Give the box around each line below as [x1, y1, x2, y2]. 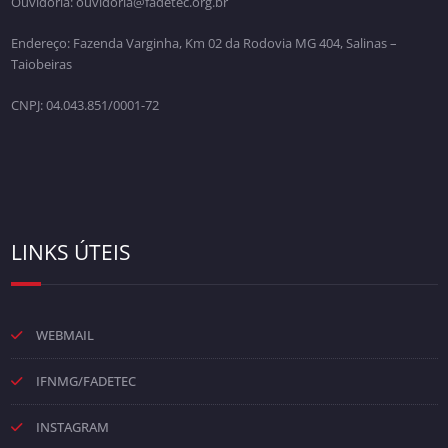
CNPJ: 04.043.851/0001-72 [10, 95, 159, 114]
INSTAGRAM [35, 417, 109, 436]
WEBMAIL [35, 325, 94, 344]
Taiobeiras [10, 54, 72, 73]
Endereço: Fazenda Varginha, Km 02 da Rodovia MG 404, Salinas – [10, 33, 397, 52]
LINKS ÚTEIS [10, 237, 131, 266]
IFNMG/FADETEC [35, 371, 136, 390]
